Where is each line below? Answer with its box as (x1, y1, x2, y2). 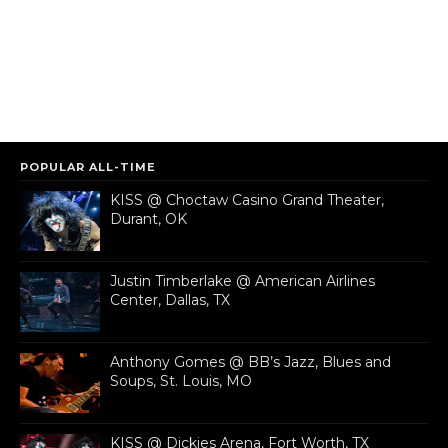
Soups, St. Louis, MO (110, 372, 252, 390)
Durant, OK (110, 210, 187, 228)
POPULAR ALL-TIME (20, 160, 156, 174)
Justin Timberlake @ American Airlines (110, 272, 375, 290)
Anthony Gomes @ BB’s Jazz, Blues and (110, 353, 391, 371)
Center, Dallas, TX (110, 291, 230, 309)
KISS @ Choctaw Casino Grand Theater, (110, 191, 384, 209)
